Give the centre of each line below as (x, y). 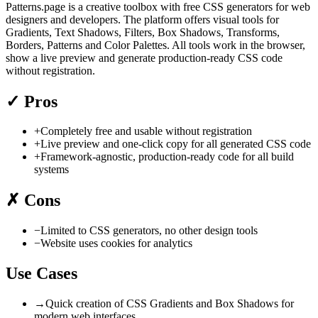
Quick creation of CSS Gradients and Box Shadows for (170, 304)
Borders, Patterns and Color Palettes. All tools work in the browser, (155, 45)
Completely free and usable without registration (146, 131)
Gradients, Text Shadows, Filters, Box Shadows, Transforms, (143, 32)
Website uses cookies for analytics (116, 243)
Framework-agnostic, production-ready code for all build (167, 157)
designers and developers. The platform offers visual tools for (142, 19)
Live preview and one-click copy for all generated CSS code (176, 144)
